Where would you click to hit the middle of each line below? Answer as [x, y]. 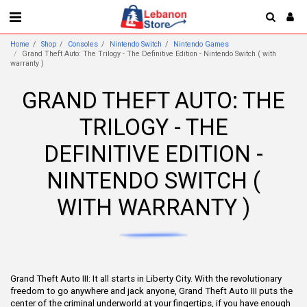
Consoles [83, 44]
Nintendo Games [201, 44]
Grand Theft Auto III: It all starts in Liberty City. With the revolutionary [146, 279]
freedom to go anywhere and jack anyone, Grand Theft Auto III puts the [151, 291]
